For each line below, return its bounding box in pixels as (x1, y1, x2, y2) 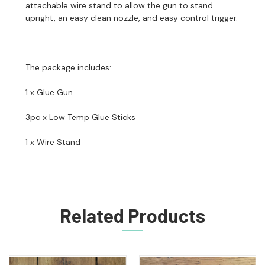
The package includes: (25, 62, 111, 73)
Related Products (60, 203, 205, 227)
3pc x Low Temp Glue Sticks (25, 111, 135, 122)
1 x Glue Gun (25, 86, 73, 98)
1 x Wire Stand (25, 136, 80, 147)
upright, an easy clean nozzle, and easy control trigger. (25, 12, 238, 23)
